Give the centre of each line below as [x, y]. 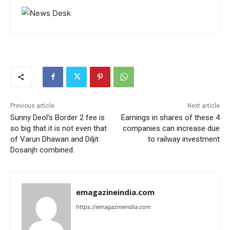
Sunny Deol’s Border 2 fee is [57, 117]
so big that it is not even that [59, 128]
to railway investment [184, 139]
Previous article [32, 106]
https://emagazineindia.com [113, 207]
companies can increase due [171, 128]
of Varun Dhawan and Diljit [54, 139]
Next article [203, 106]
